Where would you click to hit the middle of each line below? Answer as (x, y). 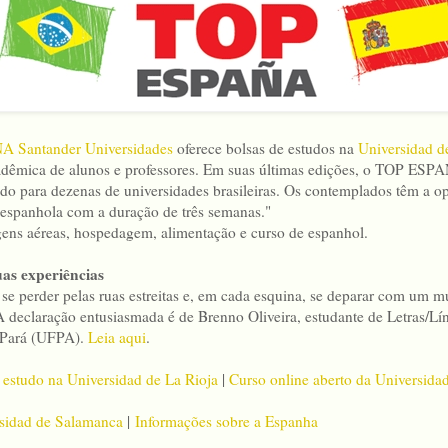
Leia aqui (117, 337)
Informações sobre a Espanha (226, 421)
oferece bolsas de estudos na (265, 148)
